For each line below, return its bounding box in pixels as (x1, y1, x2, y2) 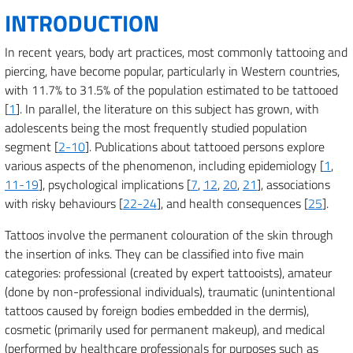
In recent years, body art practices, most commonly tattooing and (5, 43, 347, 61)
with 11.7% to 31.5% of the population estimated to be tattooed (5, 80, 338, 99)
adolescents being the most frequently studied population (5, 118, 307, 137)
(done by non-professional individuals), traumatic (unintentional (5, 282, 336, 301)
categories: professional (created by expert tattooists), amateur (5, 263, 332, 282)
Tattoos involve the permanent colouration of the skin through (5, 225, 333, 244)
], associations (257, 175, 330, 194)
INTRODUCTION (5, 6, 159, 40)
